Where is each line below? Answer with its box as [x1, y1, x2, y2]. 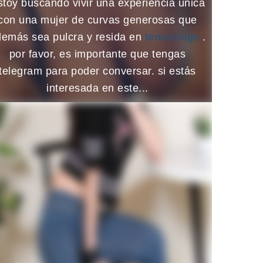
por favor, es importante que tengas [9, 48, 186, 60]
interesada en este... [46, 82, 149, 94]
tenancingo [144, 31, 203, 43]
